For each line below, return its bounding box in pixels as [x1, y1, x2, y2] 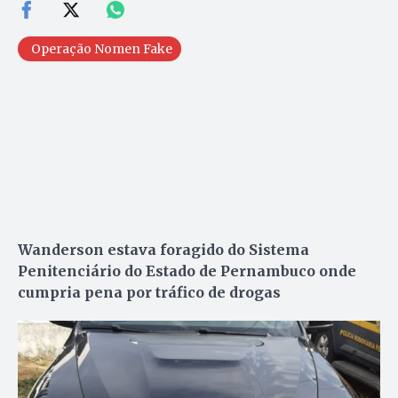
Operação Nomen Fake [31, 41, 172, 58]
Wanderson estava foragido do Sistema [18, 241, 309, 259]
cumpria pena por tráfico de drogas [18, 283, 281, 302]
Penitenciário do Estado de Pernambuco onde [18, 262, 356, 281]
